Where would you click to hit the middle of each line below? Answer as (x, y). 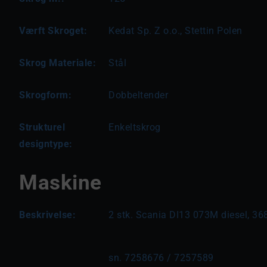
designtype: (46, 144)
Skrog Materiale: (58, 63)
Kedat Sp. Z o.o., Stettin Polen (176, 31)
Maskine (60, 182)
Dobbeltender (138, 95)
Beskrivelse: (47, 215)
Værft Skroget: (53, 31)
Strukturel (42, 127)
